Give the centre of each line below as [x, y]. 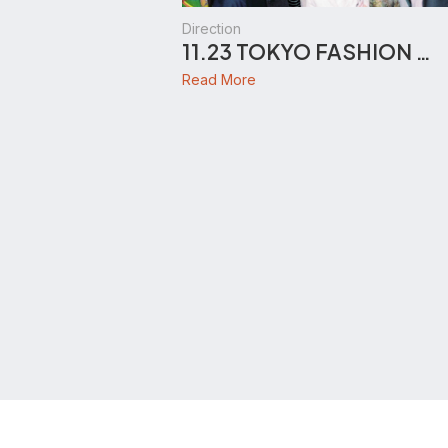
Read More [219, 79]
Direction [211, 28]
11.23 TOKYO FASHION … [306, 51]
